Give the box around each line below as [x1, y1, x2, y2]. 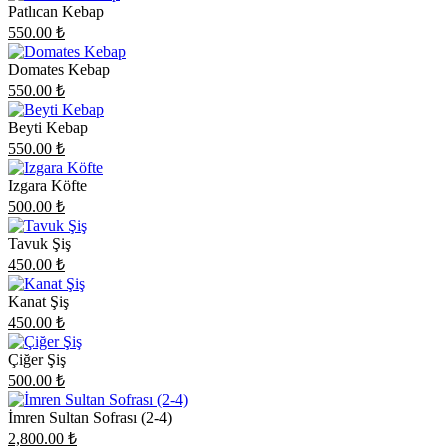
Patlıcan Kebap [8, 2, 104, 20]
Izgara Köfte [8, 176, 87, 194]
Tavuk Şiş [8, 234, 71, 252]
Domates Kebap [8, 60, 110, 78]
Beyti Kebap [8, 118, 88, 136]
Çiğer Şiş [8, 350, 66, 368]
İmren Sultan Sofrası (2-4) [8, 408, 172, 426]
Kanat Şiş [8, 292, 69, 310]
